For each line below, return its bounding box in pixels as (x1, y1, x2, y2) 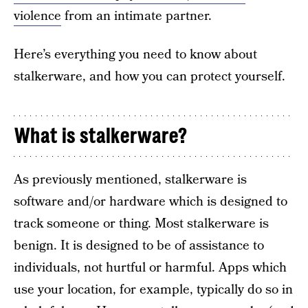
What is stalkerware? (14, 124, 186, 148)
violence (14, 7, 61, 25)
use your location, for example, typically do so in (14, 280, 293, 299)
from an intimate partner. (61, 7, 212, 25)
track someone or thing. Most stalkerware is (14, 214, 269, 233)
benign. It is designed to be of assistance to (14, 236, 264, 255)
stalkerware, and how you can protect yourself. (14, 67, 285, 86)
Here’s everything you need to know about (14, 45, 257, 64)
